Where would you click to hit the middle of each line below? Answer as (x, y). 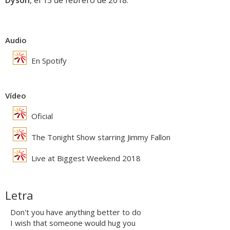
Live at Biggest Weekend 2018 (85, 158)
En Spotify (48, 61)
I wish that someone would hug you (73, 223)
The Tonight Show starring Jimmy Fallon (100, 137)
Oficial (41, 116)
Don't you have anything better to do (76, 212)
